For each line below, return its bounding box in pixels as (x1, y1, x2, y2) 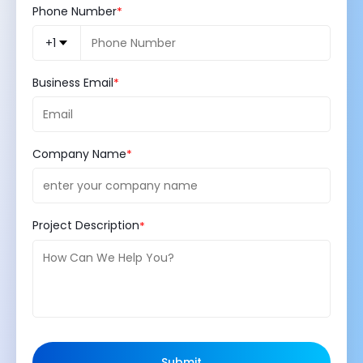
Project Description (32, 217, 139, 234)
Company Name (32, 146, 126, 163)
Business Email (32, 75, 113, 92)
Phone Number (32, 2, 117, 19)
